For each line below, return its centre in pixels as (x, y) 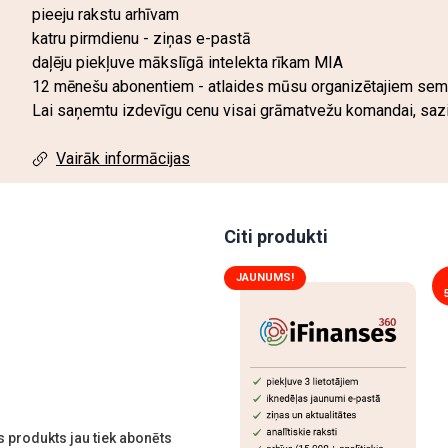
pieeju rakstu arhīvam (105, 14)
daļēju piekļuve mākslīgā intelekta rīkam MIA (187, 62)
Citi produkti (276, 236)
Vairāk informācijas (123, 158)
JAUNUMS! (265, 277)
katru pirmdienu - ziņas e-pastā (141, 38)
